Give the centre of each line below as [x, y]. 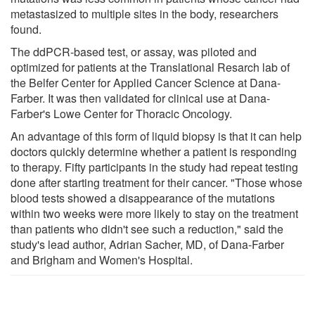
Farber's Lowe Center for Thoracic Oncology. [121, 113]
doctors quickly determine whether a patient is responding [154, 151]
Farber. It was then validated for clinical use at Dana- [140, 98]
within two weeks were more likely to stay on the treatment [154, 213]
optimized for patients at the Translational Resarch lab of [150, 67]
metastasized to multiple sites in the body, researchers [144, 13]
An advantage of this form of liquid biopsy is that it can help [156, 136]
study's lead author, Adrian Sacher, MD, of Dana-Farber [147, 244]
